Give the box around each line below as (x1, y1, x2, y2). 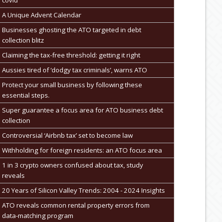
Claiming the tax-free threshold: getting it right (1, 50, 140, 59)
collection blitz (1, 35, 44, 45)
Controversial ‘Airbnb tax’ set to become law (1, 130, 133, 140)
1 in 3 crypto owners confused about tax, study (1, 160, 143, 169)
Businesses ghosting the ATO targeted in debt (1, 25, 141, 34)
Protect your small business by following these (1, 80, 142, 89)
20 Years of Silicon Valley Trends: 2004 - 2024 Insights (1, 185, 165, 195)
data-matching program (1, 211, 73, 220)
